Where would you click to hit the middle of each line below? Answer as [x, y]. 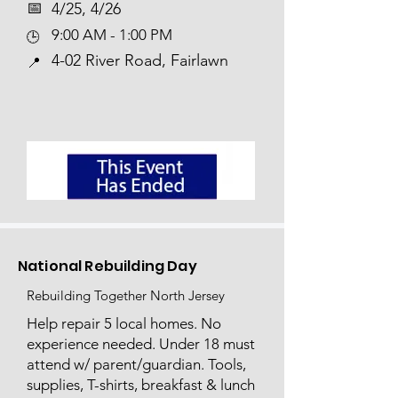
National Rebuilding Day [107, 266]
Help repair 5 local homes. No [124, 323]
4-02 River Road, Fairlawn [140, 60]
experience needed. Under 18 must [141, 344]
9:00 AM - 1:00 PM [112, 35]
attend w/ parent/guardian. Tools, [136, 364]
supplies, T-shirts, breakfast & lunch [141, 385]
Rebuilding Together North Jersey [126, 295]
